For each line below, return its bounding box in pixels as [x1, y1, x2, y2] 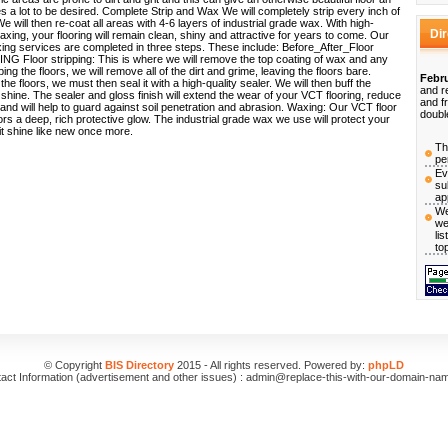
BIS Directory [105, 359, 174, 371]
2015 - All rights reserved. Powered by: [174, 359, 368, 371]
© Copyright [44, 359, 105, 371]
